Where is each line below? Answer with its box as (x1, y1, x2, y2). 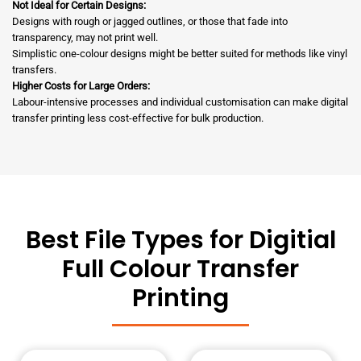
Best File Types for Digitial (25, 223, 336, 258)
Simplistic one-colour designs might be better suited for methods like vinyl (12, 48, 347, 60)
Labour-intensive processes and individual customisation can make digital (12, 96, 348, 109)
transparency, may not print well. (12, 31, 158, 44)
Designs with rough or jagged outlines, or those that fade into (12, 15, 288, 28)
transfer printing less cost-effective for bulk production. (12, 112, 263, 125)
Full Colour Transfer (62, 252, 299, 287)
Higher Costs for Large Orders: (12, 80, 150, 93)
